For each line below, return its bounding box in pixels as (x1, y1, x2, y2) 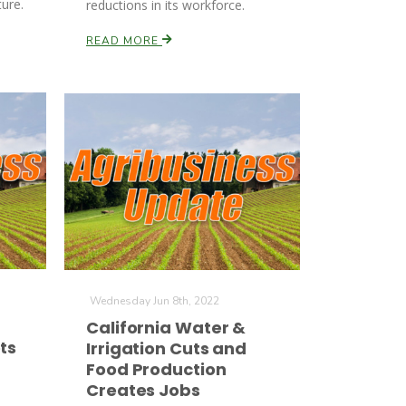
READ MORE (86, 34, 162, 48)
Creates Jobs (86, 379, 200, 401)
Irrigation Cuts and (86, 337, 247, 360)
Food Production (86, 358, 227, 381)
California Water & (86, 316, 246, 339)
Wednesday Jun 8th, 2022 (90, 294, 219, 308)
